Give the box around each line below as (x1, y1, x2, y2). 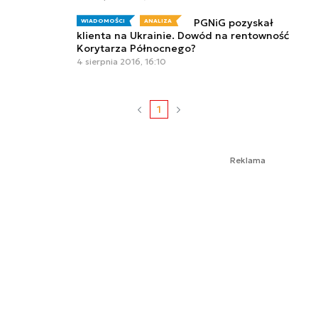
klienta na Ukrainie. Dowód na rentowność (77, 29, 289, 43)
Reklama (230, 155, 265, 166)
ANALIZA (143, 17, 172, 25)
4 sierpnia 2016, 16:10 (77, 56, 166, 67)
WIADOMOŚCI (81, 17, 125, 25)
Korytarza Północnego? (77, 42, 196, 55)
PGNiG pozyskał (193, 16, 273, 30)
